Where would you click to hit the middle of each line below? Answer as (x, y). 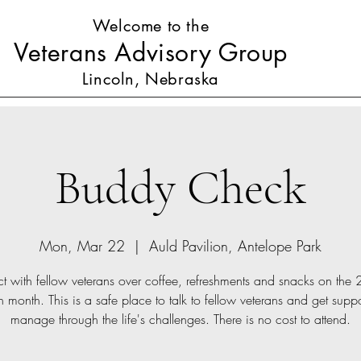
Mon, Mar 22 (82, 246)
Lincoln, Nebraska (151, 79)
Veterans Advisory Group (151, 52)
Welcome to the (151, 26)
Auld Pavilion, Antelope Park (235, 246)
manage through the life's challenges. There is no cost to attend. (180, 319)
